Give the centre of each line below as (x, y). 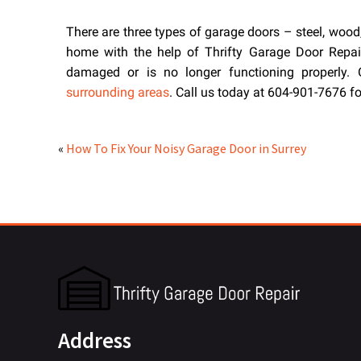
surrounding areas (118, 92)
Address (95, 340)
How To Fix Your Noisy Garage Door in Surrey (186, 148)
